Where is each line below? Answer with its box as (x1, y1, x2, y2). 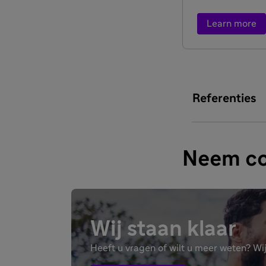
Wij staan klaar (90, 218, 236, 240)
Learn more (206, 19, 256, 29)
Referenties (192, 93, 256, 105)
